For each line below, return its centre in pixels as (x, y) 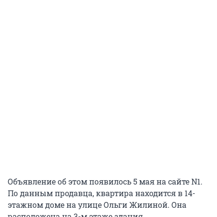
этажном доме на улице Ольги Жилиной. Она (97, 205)
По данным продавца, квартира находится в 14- (101, 193)
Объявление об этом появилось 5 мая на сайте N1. (105, 182)
